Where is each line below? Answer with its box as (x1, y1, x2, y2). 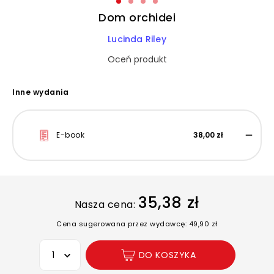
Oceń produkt (107, 53, 167, 65)
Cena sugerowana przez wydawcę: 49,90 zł (56, 219, 218, 229)
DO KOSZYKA (138, 248, 196, 261)
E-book (56, 130, 84, 140)
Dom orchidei (98, 10, 176, 25)
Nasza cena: (74, 198, 136, 212)
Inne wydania (12, 87, 68, 97)
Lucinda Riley (108, 33, 166, 45)
